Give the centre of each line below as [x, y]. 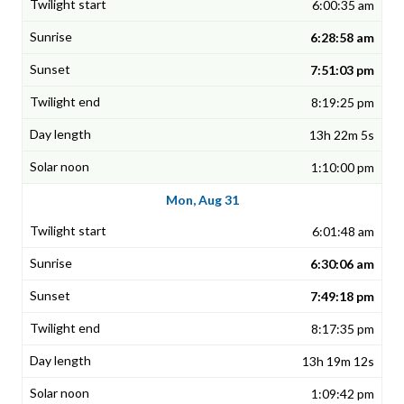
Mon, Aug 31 [202, 200]
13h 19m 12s [338, 362]
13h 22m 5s [342, 135]
